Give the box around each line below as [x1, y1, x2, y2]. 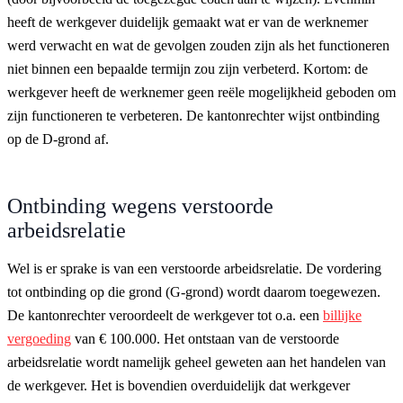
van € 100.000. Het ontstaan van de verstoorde [71, 330, 339, 346]
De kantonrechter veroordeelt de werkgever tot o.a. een [7, 307, 323, 323]
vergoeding [7, 330, 71, 346]
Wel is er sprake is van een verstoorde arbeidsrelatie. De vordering [7, 260, 381, 276]
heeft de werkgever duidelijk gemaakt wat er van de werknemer [7, 13, 368, 30]
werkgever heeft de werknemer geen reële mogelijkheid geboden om [7, 84, 396, 100]
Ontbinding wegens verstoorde [7, 193, 273, 218]
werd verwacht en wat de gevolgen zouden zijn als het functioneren [7, 37, 390, 53]
